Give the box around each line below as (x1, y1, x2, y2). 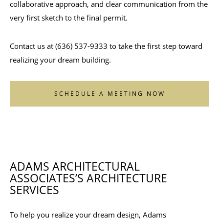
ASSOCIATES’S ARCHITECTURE (10, 170, 167, 186)
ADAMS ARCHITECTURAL (10, 158, 140, 174)
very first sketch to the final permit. (10, 13, 128, 22)
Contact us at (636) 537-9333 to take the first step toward (10, 41, 202, 51)
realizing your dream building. (10, 55, 111, 65)
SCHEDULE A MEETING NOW (54, 89, 165, 98)
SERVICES (10, 182, 59, 197)
